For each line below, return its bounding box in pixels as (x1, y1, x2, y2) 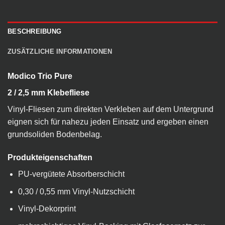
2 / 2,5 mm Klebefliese (8, 88, 89, 97)
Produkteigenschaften (8, 153, 92, 162)
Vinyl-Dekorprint (18, 204, 76, 213)
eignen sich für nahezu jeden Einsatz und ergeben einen (8, 118, 208, 127)
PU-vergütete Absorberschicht (18, 169, 125, 178)
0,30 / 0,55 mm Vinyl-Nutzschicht (18, 187, 135, 196)
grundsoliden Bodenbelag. (8, 130, 102, 139)
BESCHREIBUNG (8, 28, 62, 36)
